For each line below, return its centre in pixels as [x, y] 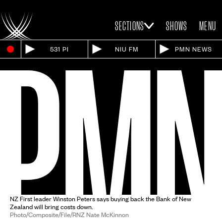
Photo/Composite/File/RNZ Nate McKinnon [69, 215]
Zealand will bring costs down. [51, 207]
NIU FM [127, 49]
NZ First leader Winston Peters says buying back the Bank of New [101, 199]
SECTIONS [130, 26]
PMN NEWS [194, 49]
